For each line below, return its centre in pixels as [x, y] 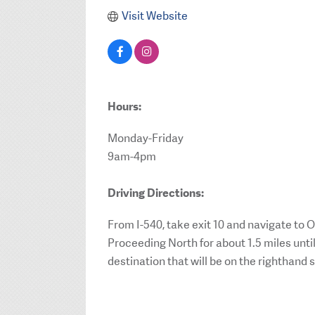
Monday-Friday [146, 138]
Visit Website [154, 16]
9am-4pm [132, 156]
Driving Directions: [156, 193]
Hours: [124, 107]
